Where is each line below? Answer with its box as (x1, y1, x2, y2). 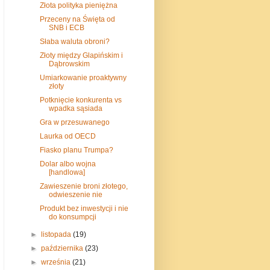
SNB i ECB (48, 23, 84, 32)
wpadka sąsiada (48, 104, 102, 113)
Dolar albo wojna (39, 159, 96, 168)
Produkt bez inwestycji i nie (39, 204, 128, 213)
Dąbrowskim (48, 59, 90, 68)
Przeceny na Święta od (39, 14, 115, 24)
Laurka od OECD (39, 131, 96, 140)
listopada (41, 230, 74, 239)
